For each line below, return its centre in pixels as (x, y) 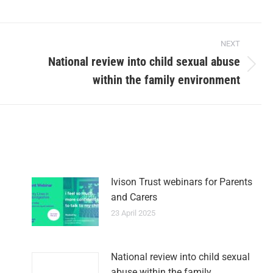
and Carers (134, 197)
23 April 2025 (133, 213)
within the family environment (166, 80)
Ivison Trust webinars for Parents (181, 182)
